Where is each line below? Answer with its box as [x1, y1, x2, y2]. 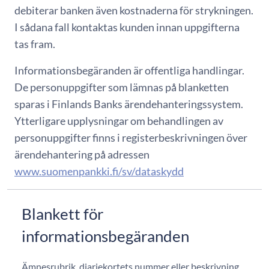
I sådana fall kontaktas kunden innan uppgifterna [14, 20, 240, 34]
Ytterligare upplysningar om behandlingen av [14, 113, 223, 127]
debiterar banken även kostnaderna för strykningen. [14, 3, 253, 17]
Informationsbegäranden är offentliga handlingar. [14, 63, 244, 77]
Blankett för [22, 204, 103, 223]
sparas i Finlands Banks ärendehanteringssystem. [14, 97, 243, 110]
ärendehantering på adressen [14, 147, 150, 161]
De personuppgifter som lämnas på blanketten [14, 80, 229, 94]
